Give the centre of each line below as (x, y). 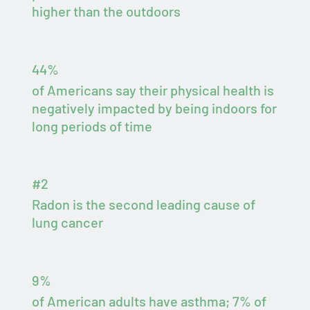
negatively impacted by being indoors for (155, 108)
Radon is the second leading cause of (144, 204)
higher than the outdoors (107, 11)
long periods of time (92, 126)
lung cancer (68, 222)
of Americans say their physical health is (153, 90)
